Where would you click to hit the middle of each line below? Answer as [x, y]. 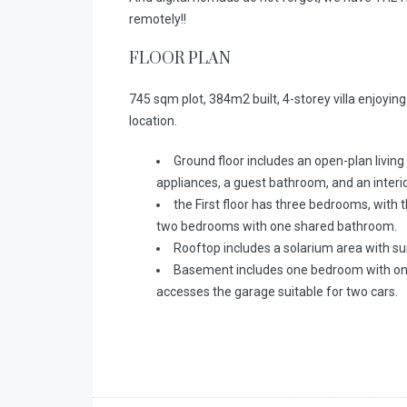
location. [153, 121]
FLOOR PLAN [180, 59]
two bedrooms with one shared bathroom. [277, 226]
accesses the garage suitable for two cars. [277, 292]
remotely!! [158, 19]
